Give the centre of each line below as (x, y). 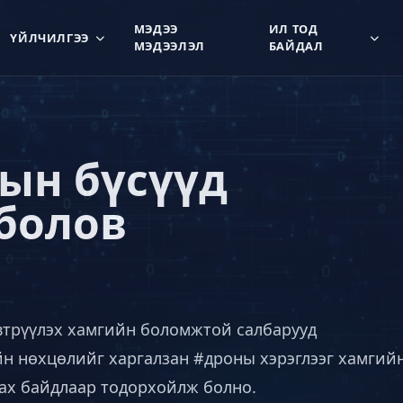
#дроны (224, 358)
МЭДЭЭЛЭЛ (169, 46)
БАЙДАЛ (296, 46)
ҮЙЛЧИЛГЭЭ (50, 37)
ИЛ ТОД (293, 29)
